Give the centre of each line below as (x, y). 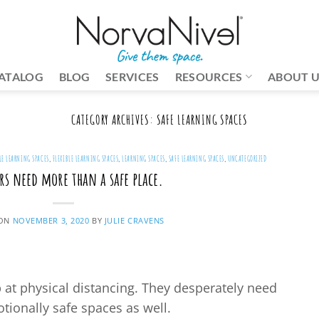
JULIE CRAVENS (135, 220)
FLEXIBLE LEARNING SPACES (85, 159)
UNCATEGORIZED (247, 159)
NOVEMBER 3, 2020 (51, 220)
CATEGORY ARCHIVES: (114, 120)
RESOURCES (209, 76)
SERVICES (132, 76)
